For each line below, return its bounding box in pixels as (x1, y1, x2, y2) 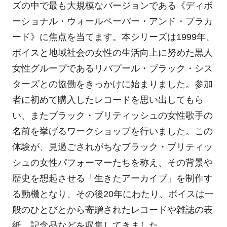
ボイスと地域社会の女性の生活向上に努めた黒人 (12, 48, 213, 58)
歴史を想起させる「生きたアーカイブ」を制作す (12, 173, 213, 184)
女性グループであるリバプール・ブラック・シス (12, 63, 213, 74)
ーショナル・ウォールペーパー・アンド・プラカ (12, 16, 213, 27)
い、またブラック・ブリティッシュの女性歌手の (12, 110, 213, 121)
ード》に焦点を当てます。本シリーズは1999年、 (12, 32, 215, 43)
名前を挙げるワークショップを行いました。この (12, 126, 213, 137)
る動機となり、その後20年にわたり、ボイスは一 (12, 189, 214, 200)
